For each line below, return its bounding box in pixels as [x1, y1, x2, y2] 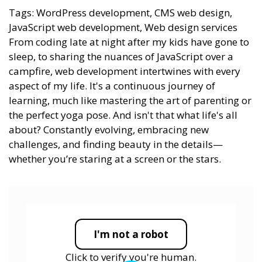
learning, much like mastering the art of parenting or [9, 93, 251, 107]
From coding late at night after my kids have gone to [9, 35, 249, 49]
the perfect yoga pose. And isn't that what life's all [9, 108, 237, 122]
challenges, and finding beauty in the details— [9, 137, 223, 151]
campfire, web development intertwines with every [9, 64, 240, 78]
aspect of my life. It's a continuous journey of [9, 78, 215, 92]
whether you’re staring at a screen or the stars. [9, 151, 221, 166]
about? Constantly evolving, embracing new [9, 122, 209, 136]
